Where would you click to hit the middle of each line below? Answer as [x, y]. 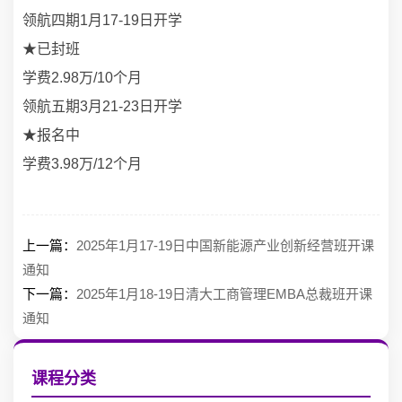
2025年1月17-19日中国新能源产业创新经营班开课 [225, 245]
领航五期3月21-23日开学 [102, 106]
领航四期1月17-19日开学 [102, 20]
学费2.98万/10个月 [82, 78]
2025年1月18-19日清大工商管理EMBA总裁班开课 [224, 294]
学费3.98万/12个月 [82, 164]
